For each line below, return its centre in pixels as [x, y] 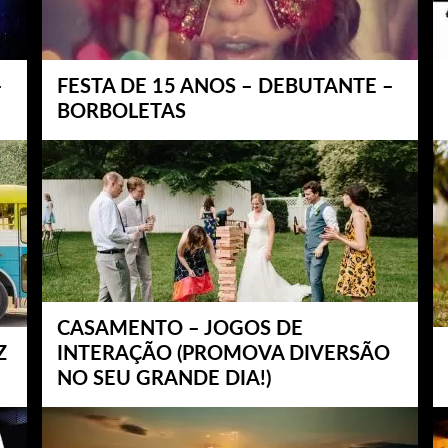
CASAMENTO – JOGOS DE [180, 329]
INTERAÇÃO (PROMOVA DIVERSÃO [223, 354]
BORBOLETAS [121, 112]
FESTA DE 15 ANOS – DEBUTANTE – [225, 87]
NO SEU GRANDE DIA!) [164, 379]
